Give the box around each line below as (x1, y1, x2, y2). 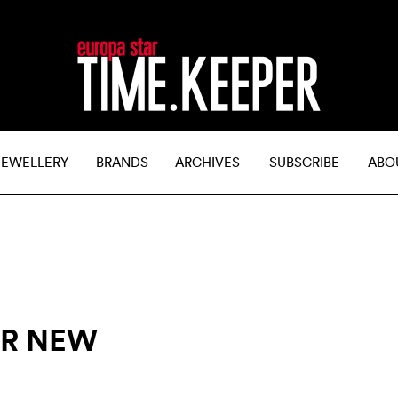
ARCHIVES (175, 154, 240, 171)
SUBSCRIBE (269, 154, 339, 171)
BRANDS (96, 154, 148, 171)
